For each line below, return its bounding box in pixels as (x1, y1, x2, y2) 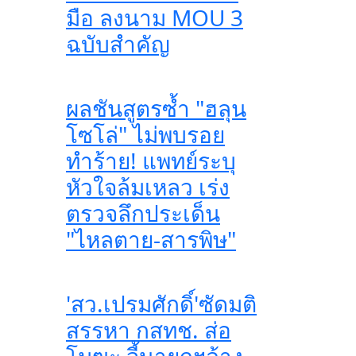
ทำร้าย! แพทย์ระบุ (66, 145, 236, 176)
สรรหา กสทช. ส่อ (66, 315, 231, 345)
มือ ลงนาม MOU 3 (66, 2, 243, 33)
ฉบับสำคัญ (66, 29, 170, 59)
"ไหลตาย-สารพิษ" (66, 224, 236, 254)
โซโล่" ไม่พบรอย (66, 119, 225, 149)
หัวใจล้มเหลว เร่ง (66, 172, 230, 202)
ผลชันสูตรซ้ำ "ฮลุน (66, 93, 246, 123)
